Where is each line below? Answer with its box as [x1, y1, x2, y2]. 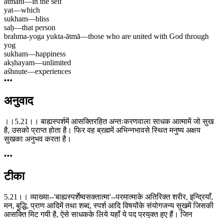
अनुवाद [4, 94, 33, 108]
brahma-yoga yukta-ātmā [4, 32, 80, 41]
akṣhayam [4, 58, 35, 67]
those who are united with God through [88, 32, 209, 41]
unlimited [42, 58, 71, 67]
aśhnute [4, 67, 27, 76]
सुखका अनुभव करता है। [4, 135, 72, 144]
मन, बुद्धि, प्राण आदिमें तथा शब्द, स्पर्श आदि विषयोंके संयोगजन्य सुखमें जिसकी [4, 201, 214, 210]
